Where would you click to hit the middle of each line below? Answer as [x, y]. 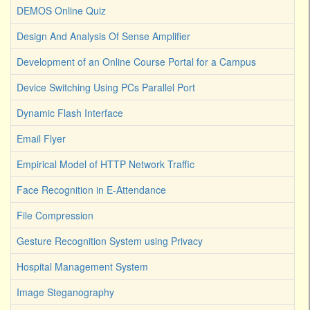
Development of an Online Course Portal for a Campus [136, 62]
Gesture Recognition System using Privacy [110, 241]
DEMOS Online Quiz [61, 11]
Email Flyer [41, 139]
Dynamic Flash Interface [70, 113]
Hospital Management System [82, 267]
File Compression [55, 216]
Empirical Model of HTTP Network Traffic [106, 164]
